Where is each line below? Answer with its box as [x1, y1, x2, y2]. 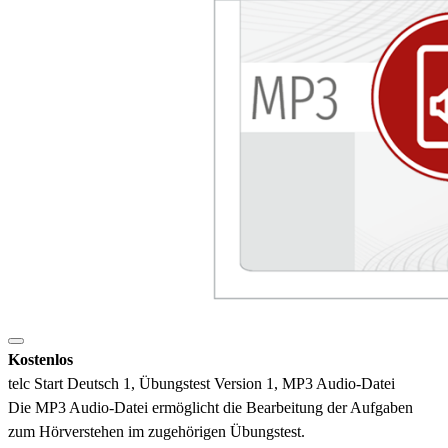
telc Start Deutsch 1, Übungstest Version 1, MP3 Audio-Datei [8, 375, 395, 392]
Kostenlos [8, 351, 73, 368]
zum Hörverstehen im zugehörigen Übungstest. [8, 423, 305, 440]
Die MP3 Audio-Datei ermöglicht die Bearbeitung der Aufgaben [8, 399, 413, 416]
